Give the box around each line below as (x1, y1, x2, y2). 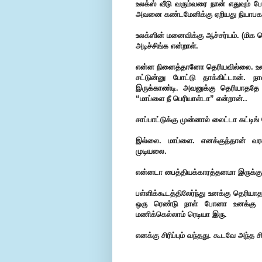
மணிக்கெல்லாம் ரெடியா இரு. (136, 210, 227, 219)
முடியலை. (136, 147, 167, 156)
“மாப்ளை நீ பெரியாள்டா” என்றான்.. (136, 94, 247, 104)
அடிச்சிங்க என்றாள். (136, 42, 198, 51)
